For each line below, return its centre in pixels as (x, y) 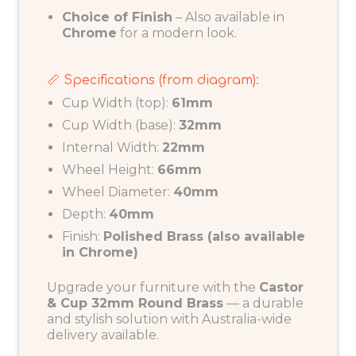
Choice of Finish (118, 17)
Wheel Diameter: (118, 192)
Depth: (86, 215)
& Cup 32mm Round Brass (135, 304)
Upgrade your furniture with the (153, 288)
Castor (281, 288)
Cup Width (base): (121, 126)
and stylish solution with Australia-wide (169, 319)
